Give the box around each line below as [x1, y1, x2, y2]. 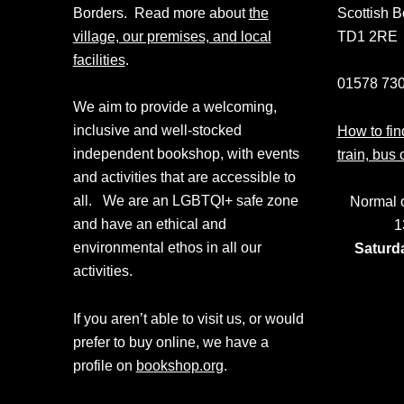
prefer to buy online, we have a [72, 333, 269, 350]
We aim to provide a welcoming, [72, 98, 277, 115]
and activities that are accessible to [72, 169, 296, 186]
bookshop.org [135, 356, 224, 373]
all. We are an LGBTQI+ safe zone [72, 192, 298, 209]
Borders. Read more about [72, 4, 249, 21]
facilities [72, 50, 125, 68]
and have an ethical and [72, 216, 226, 233]
